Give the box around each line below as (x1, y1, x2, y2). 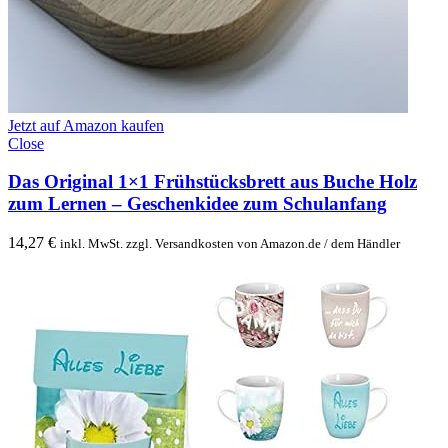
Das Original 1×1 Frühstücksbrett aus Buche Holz (8, 171, 417, 193)
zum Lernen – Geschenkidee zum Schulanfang (8, 193, 387, 215)
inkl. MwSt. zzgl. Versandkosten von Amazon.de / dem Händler (60, 236, 400, 252)
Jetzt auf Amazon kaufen (8, 116, 164, 134)
